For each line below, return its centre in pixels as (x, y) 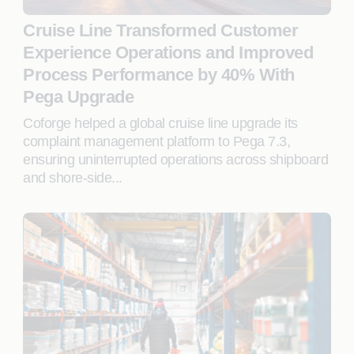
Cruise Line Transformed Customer (161, 30)
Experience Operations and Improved (168, 53)
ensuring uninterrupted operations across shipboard (176, 160)
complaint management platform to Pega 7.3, (157, 141)
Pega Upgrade (79, 97)
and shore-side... (73, 178)
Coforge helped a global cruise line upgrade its (160, 123)
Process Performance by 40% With (159, 75)
